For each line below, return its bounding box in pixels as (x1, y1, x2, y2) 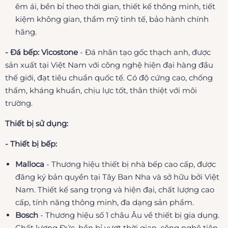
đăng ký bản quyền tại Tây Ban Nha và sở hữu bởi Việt (15, 172, 219, 182)
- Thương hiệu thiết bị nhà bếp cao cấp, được (46, 159, 216, 169)
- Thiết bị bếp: (5, 138, 57, 149)
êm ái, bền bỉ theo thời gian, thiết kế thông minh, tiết (15, 1, 215, 11)
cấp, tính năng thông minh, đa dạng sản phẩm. (15, 197, 194, 207)
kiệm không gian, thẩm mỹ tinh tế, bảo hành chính (15, 14, 209, 24)
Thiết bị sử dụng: (5, 118, 68, 128)
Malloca (15, 159, 46, 169)
